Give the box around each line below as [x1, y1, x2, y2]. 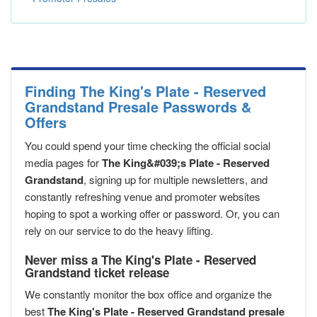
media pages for [25, 155, 102, 171]
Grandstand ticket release [25, 264, 169, 282]
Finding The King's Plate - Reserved [25, 81, 266, 102]
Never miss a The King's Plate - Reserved [25, 251, 256, 269]
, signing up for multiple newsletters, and [83, 172, 267, 188]
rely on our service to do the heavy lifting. [25, 223, 213, 238]
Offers [25, 112, 67, 133]
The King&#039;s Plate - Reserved [102, 155, 270, 171]
